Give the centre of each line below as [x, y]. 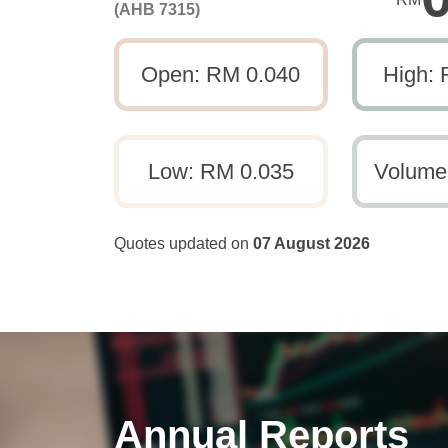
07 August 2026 [311, 243]
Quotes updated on [183, 243]
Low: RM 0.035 [220, 171]
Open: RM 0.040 [221, 74]
